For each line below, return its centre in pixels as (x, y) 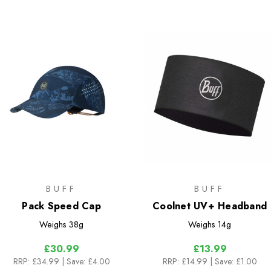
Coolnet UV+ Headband (210, 206)
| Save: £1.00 (233, 261)
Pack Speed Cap (61, 206)
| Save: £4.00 (86, 261)
